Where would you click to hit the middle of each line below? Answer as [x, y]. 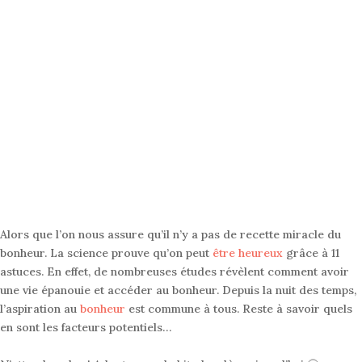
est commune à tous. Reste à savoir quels [239, 309]
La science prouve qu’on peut [131, 253]
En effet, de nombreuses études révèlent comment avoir [198, 272]
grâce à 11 [311, 253]
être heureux [248, 253]
